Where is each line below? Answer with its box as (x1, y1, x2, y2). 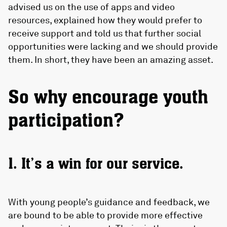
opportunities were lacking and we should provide (8, 41, 218, 52)
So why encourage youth (8, 85, 208, 110)
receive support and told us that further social (8, 27, 201, 39)
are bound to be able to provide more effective (8, 209, 203, 221)
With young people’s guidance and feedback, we (8, 196, 210, 208)
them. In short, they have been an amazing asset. (8, 54, 213, 65)
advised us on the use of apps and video (8, 1, 175, 13)
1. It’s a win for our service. (8, 154, 183, 174)
